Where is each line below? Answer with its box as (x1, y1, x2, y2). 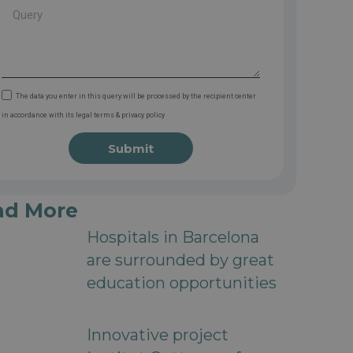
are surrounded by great (86, 251, 274, 270)
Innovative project (86, 325, 229, 344)
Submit (108, 140, 154, 156)
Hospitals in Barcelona (86, 228, 259, 247)
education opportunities (86, 273, 277, 293)
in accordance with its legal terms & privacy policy (2, 111, 165, 120)
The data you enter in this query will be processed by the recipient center (16, 92, 256, 101)
